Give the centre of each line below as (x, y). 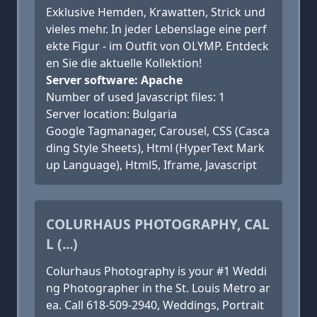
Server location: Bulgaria (111, 114)
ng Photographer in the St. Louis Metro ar (158, 288)
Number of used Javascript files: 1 (136, 97)
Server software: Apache (114, 80)
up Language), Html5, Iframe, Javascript (151, 165)
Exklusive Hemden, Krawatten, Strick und (156, 12)
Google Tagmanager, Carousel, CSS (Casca (158, 131)
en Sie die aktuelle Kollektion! (124, 63)
